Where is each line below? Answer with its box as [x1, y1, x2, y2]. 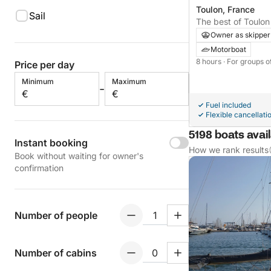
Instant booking [15, 137, 88, 149]
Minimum [22, 77, 54, 86]
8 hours [196, 57, 223, 67]
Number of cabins [15, 247, 97, 259]
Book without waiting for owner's [15, 151, 143, 161]
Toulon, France [196, 4, 255, 15]
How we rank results [189, 145, 269, 155]
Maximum [111, 77, 146, 86]
